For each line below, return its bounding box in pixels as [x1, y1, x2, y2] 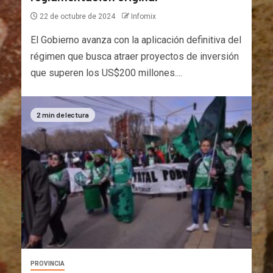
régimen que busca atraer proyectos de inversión [30, 50, 239, 62]
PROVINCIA [30, 260, 65, 267]
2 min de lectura [37, 110, 89, 119]
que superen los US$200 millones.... [30, 66, 182, 79]
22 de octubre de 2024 [38, 12, 117, 21]
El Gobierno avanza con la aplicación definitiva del [30, 34, 241, 46]
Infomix [131, 12, 156, 21]
